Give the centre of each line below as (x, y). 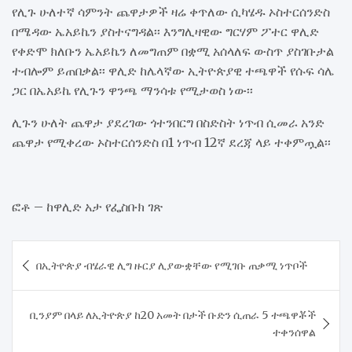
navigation (64, 277)
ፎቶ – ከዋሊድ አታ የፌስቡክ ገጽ (87, 206)
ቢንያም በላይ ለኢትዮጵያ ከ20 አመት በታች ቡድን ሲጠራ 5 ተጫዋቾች (173, 315)
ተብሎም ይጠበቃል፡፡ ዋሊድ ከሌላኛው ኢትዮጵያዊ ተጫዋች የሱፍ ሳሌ (173, 70)
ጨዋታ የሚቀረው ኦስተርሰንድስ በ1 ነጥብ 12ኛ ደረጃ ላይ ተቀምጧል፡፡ (171, 142)
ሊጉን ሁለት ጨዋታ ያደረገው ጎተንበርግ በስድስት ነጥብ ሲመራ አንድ (168, 122)
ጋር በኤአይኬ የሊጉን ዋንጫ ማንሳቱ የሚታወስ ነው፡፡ (132, 90)
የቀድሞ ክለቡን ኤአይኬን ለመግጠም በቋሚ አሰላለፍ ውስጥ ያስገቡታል (173, 51)
